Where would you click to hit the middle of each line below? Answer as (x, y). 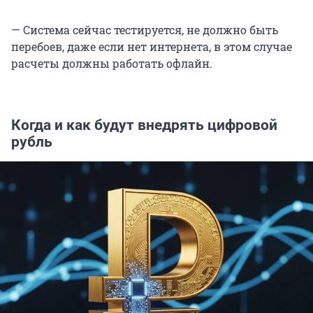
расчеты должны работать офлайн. (112, 64)
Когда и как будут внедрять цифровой (144, 125)
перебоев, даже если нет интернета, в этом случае (152, 47)
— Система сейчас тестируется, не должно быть (145, 30)
